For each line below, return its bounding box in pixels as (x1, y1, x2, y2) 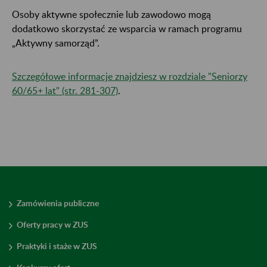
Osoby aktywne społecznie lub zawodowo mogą (12, 8, 211, 20)
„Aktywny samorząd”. (12, 36, 100, 48)
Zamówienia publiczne (17, 198, 99, 209)
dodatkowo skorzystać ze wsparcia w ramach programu (12, 22, 242, 34)
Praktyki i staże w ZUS (17, 241, 97, 252)
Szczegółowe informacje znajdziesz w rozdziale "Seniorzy (12, 70, 247, 82)
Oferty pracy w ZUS (17, 219, 88, 230)
